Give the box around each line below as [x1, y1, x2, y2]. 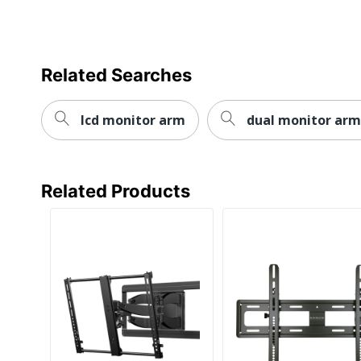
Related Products [41, 180, 190, 201]
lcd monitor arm [81, 110, 185, 129]
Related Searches [41, 64, 192, 85]
